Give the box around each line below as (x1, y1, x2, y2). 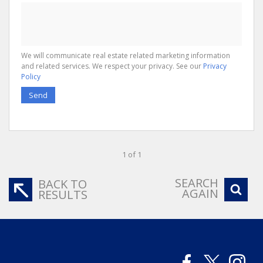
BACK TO (38, 176, 87, 192)
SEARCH (175, 174, 218, 191)
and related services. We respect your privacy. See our (21, 60, 203, 71)
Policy (21, 71, 41, 82)
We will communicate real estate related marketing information (21, 50, 230, 60)
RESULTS (38, 186, 87, 203)
